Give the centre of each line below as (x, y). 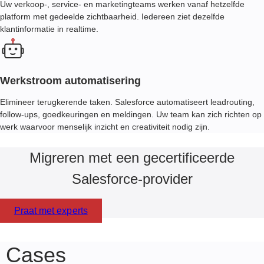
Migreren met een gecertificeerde (132, 158)
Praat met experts (51, 211)
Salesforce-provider (132, 179)
